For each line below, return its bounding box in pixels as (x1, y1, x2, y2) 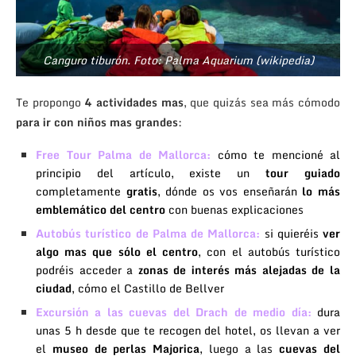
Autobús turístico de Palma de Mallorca (36, 224, 257, 243)
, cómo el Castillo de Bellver (72, 279, 224, 298)
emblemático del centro (36, 200, 165, 219)
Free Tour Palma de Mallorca (36, 145, 207, 164)
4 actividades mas (84, 93, 184, 112)
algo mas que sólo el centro (36, 242, 199, 261)
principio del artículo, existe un (36, 164, 266, 183)
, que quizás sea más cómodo (183, 93, 341, 112)
